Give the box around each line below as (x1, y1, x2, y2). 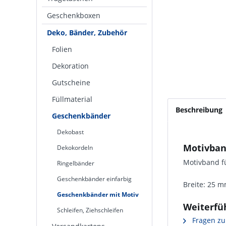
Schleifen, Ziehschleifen (57, 206, 123, 214)
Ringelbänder (57, 159, 94, 167)
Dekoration (52, 61, 89, 71)
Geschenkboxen (47, 11, 100, 20)
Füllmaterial (52, 94, 92, 104)
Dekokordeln (57, 143, 93, 152)
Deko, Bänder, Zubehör (47, 28, 127, 37)
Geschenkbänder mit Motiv (57, 190, 139, 199)
